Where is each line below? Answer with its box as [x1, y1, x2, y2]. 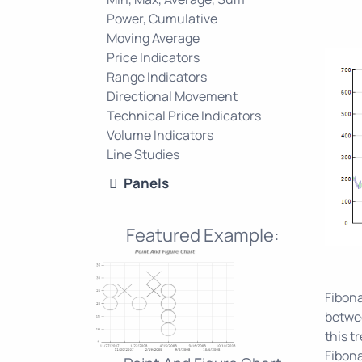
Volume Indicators [107, 125, 213, 144]
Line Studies [107, 145, 179, 163]
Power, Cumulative [107, 9, 217, 27]
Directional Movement [107, 86, 238, 105]
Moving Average [107, 28, 200, 47]
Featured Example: [125, 222, 280, 247]
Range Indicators [107, 67, 207, 86]
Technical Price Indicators [107, 106, 261, 124]
